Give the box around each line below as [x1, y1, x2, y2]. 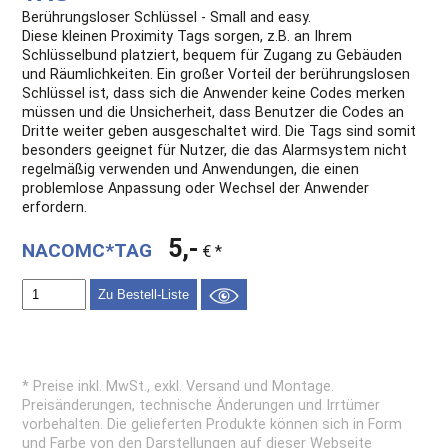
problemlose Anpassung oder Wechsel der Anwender [22, 180, 370, 198]
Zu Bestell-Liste [98, 287, 190, 303]
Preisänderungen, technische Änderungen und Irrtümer [22, 397, 381, 415]
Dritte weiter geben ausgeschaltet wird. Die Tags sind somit [22, 123, 417, 141]
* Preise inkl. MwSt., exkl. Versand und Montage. [22, 378, 335, 396]
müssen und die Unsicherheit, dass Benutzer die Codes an [22, 104, 405, 122]
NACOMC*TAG [22, 239, 153, 263]
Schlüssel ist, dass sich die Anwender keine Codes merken [22, 85, 406, 103]
